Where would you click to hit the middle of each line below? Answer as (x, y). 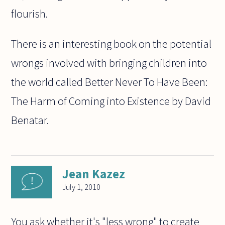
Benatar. (30, 120)
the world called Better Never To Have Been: (109, 82)
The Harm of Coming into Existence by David (111, 101)
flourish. (30, 13)
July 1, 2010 (82, 187)
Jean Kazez (94, 174)
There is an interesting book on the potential (111, 43)
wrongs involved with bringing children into (109, 63)
